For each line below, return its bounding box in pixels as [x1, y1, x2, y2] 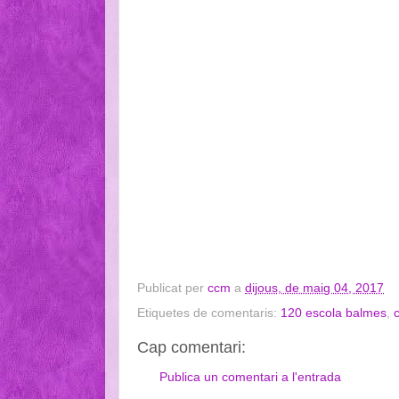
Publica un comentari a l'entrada [159, 370, 341, 384]
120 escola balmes [281, 306, 387, 321]
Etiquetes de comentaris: [137, 306, 281, 321]
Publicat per [137, 281, 208, 296]
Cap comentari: [137, 338, 246, 357]
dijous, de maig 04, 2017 [245, 281, 384, 296]
